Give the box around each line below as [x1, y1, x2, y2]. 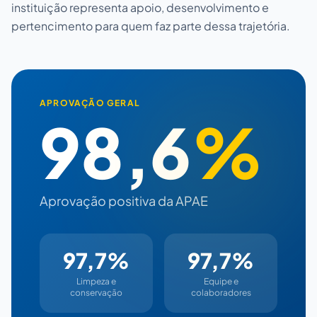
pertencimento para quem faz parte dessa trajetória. [11, 18, 290, 33]
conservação [70, 287, 122, 298]
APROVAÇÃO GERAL [40, 97, 140, 108]
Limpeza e [76, 275, 116, 287]
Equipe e [203, 275, 238, 287]
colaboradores [190, 287, 251, 298]
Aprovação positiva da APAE [40, 192, 208, 209]
